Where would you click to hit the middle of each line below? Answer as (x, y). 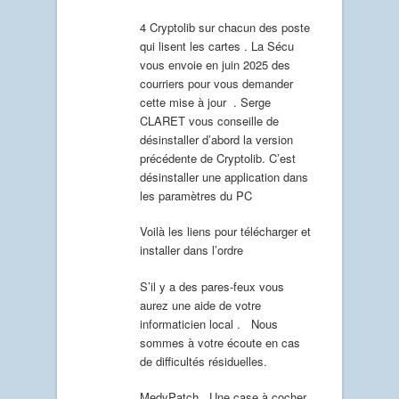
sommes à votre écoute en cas (220, 342)
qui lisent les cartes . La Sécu (217, 45)
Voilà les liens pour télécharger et (225, 232)
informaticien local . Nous (209, 323)
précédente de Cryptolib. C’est (218, 158)
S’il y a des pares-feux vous (212, 286)
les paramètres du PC (196, 195)
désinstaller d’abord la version (216, 139)
